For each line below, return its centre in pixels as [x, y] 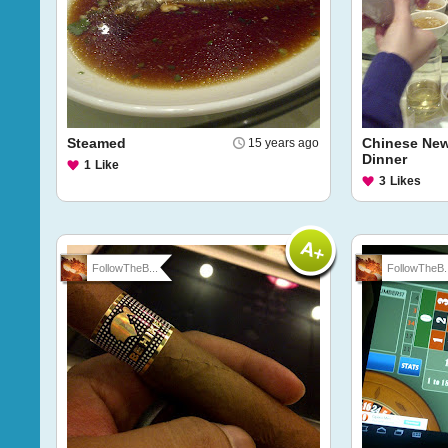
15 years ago [283, 143]
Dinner [384, 159]
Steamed [96, 143]
